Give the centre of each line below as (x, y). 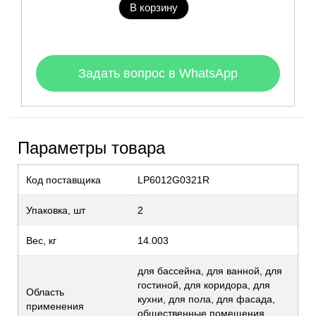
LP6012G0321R (174, 180)
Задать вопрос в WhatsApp (158, 73)
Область (45, 292)
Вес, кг (41, 240)
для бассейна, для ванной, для (210, 271)
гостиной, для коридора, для (204, 285)
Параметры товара (91, 147)
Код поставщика (63, 180)
